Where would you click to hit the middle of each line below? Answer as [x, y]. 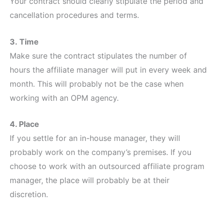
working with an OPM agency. [64, 98]
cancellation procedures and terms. [74, 15]
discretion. [29, 194]
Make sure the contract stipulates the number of [98, 55]
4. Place [24, 124]
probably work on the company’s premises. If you [101, 152]
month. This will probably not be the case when [97, 84]
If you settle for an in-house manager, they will [95, 138]
